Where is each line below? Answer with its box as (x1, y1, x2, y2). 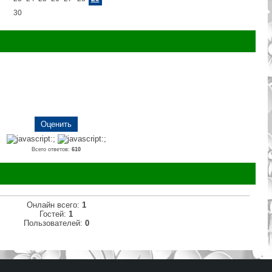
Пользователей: (23, 218, 85, 228)
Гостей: (39, 209, 69, 219)
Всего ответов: (32, 146, 72, 152)
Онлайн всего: (26, 200, 82, 209)
